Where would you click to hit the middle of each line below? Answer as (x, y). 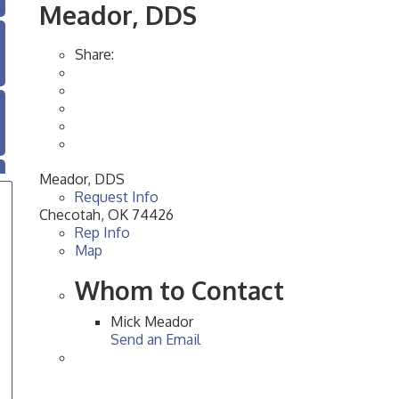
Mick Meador (152, 322)
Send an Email (155, 340)
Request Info (117, 197)
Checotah (70, 215)
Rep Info (102, 233)
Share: (94, 55)
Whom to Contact (179, 291)
